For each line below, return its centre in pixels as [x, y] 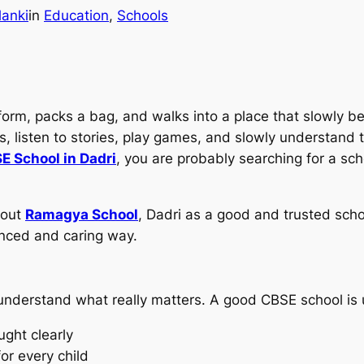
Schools [143, 16]
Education [76, 16]
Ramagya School [82, 214]
